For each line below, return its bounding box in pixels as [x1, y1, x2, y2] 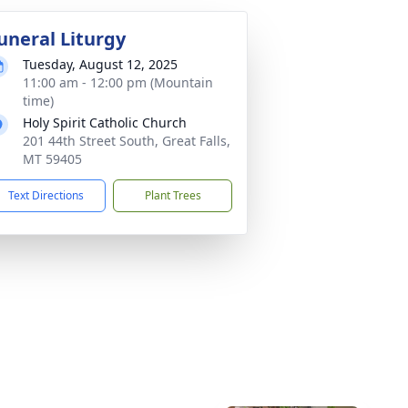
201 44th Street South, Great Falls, [23, 132, 230, 149]
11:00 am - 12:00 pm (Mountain [23, 74, 213, 91]
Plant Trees [144, 188, 201, 203]
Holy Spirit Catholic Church [23, 114, 187, 131]
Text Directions [8, 188, 84, 203]
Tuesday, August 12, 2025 [23, 56, 178, 73]
